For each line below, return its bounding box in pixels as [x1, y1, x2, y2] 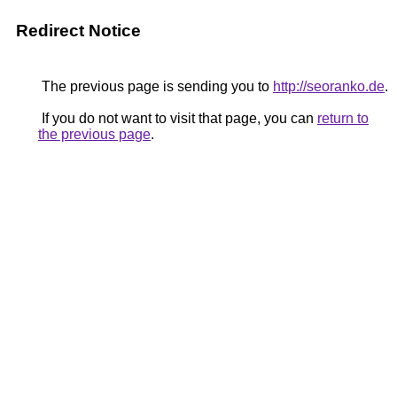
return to [317, 111, 369, 126]
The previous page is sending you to [38, 79, 273, 94]
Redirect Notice [16, 21, 141, 40]
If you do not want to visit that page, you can [38, 111, 317, 126]
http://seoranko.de [273, 79, 385, 94]
